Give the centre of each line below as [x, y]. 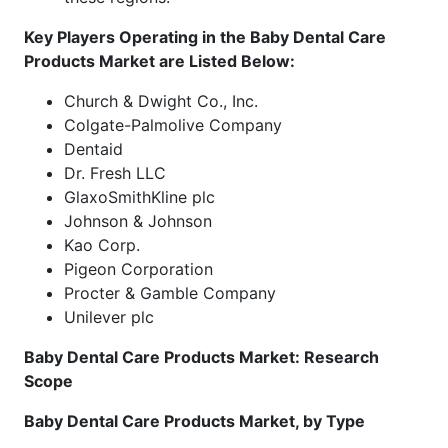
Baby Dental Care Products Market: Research [201, 356]
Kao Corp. [102, 244]
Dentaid [93, 148]
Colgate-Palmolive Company [173, 124]
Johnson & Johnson [138, 220]
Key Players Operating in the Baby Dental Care [205, 36]
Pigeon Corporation [138, 268]
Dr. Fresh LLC [115, 172]
